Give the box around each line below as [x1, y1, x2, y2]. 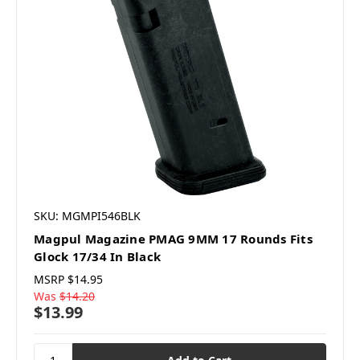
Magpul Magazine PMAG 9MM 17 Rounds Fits [34, 231, 313, 247]
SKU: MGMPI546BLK [34, 208, 141, 224]
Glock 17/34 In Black [34, 248, 161, 265]
